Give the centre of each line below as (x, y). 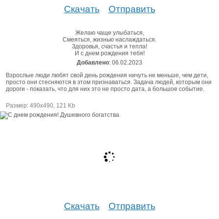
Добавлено (93, 62)
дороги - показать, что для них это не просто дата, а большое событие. (105, 89)
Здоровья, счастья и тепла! (109, 46)
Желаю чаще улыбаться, (109, 33)
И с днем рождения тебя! (109, 53)
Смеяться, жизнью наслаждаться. (109, 39)
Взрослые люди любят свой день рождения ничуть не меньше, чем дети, (107, 75)
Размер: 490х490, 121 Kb (41, 105)
